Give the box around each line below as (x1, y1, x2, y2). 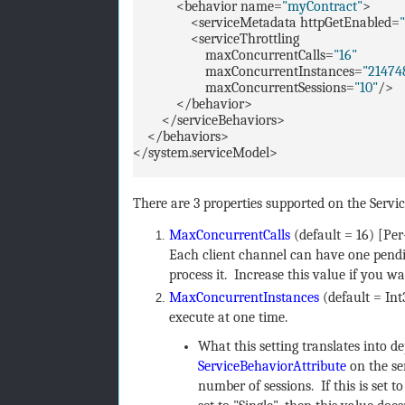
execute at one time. (168, 308, 287, 325)
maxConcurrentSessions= (132, 79, 354, 96)
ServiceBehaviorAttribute (198, 357, 346, 374)
